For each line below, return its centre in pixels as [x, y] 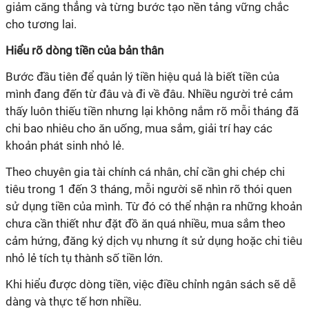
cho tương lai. [41, 24]
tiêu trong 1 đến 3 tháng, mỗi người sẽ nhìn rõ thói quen [149, 189]
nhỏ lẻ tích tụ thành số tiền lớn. [84, 258]
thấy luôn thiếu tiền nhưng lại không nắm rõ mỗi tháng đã [152, 111]
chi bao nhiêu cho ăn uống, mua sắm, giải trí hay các [139, 128]
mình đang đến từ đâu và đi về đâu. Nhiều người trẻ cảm [149, 93]
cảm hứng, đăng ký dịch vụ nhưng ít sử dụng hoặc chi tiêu [154, 240]
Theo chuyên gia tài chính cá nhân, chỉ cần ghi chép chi [145, 171]
